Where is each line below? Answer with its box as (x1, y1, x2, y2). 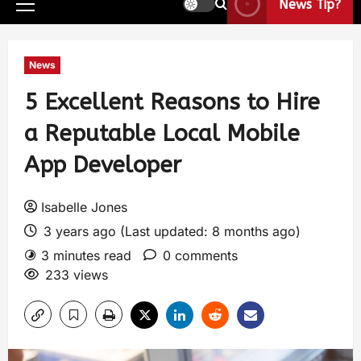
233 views (45, 267, 108, 283)
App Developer (24, 151, 181, 178)
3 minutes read (41, 247, 131, 263)
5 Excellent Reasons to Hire (24, 89, 320, 115)
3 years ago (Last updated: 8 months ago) (39, 223, 301, 239)
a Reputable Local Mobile (24, 120, 300, 147)
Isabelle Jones (41, 199, 127, 215)
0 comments (163, 247, 238, 263)
